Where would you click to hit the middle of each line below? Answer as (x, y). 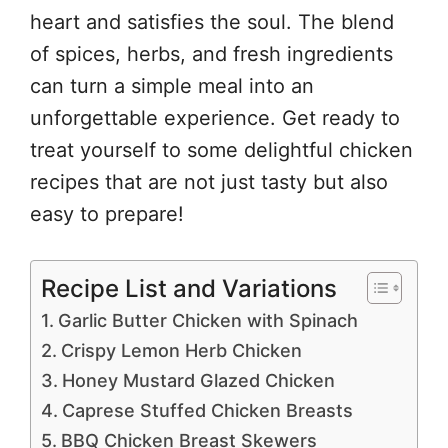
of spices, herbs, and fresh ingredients (211, 54)
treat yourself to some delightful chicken (221, 150)
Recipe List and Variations (189, 288)
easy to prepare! (107, 214)
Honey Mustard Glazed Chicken (198, 380)
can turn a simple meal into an (172, 86)
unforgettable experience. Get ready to (215, 118)
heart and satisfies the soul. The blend (212, 22)
